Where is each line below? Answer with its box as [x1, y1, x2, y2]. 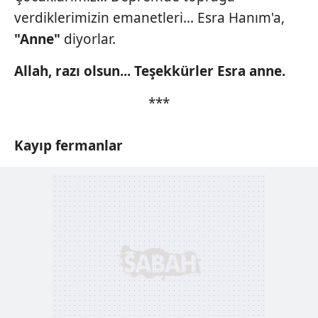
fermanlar [55, 136, 123, 155]
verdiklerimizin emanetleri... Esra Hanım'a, [14, 8, 285, 27]
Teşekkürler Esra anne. [134, 61, 285, 80]
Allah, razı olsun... [14, 61, 131, 80]
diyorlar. [64, 29, 116, 48]
